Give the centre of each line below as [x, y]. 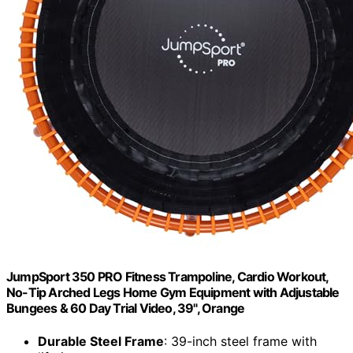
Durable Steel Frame [101, 341]
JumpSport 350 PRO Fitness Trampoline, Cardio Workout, [167, 277]
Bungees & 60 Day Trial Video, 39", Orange [126, 308]
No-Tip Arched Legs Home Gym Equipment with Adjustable [173, 293]
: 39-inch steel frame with [240, 341]
